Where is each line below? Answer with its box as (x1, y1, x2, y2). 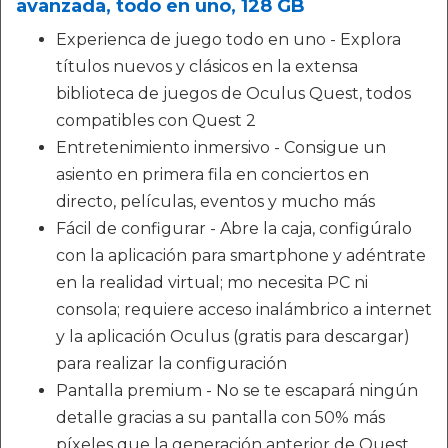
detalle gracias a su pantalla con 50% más (56, 407, 385, 427)
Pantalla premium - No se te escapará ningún (56, 380, 418, 400)
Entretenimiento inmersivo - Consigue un (56, 137, 386, 157)
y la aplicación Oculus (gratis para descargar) (56, 326, 410, 346)
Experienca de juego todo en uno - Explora (56, 29, 401, 49)
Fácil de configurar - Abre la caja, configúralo (56, 218, 412, 238)
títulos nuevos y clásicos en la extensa (56, 56, 358, 76)
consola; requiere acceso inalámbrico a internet (56, 299, 432, 319)
